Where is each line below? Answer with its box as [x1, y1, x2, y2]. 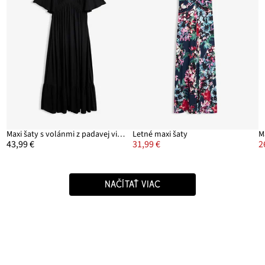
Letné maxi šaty [132, 128, 188, 141]
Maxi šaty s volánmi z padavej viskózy [117, 128, 125, 141]
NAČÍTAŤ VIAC [104, 179, 161, 190]
